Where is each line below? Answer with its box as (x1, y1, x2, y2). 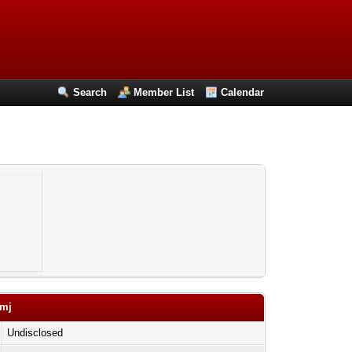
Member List (134, 86, 195, 98)
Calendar (221, 86, 265, 98)
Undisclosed (7, 327, 64, 339)
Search (73, 86, 108, 98)
